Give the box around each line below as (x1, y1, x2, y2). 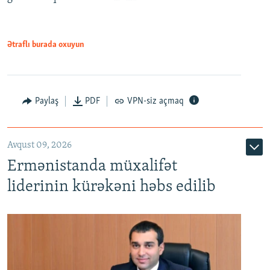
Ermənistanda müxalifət (7, 159, 177, 175)
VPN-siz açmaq (127, 96, 184, 107)
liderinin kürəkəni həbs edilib (7, 179, 216, 196)
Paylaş (34, 96, 58, 107)
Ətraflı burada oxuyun (7, 40, 84, 50)
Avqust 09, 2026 (7, 140, 72, 151)
